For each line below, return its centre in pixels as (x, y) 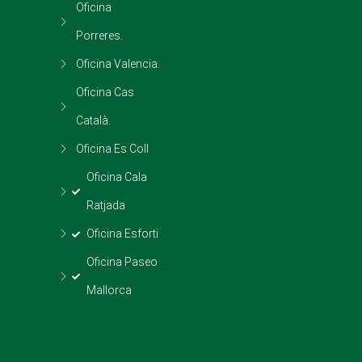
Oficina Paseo (122, 262)
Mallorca (109, 290)
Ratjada (105, 205)
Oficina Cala (116, 177)
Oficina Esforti (122, 234)
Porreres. (100, 36)
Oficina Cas (105, 92)
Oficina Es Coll (113, 149)
